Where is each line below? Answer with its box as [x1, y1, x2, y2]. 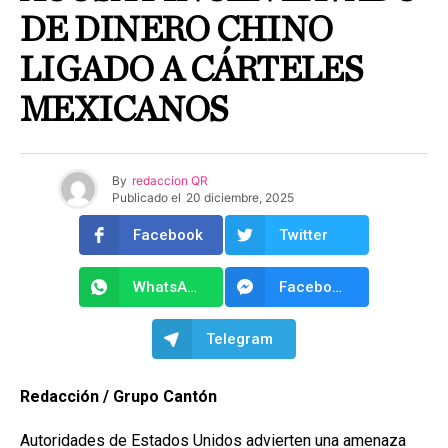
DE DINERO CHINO [20, 12, 333, 49]
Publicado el [112, 189, 181, 205]
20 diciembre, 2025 [186, 189, 294, 205]
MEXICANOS [20, 92, 228, 129]
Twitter [279, 226, 328, 245]
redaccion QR [132, 172, 208, 188]
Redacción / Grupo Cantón [20, 387, 217, 407]
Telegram [206, 330, 273, 349]
